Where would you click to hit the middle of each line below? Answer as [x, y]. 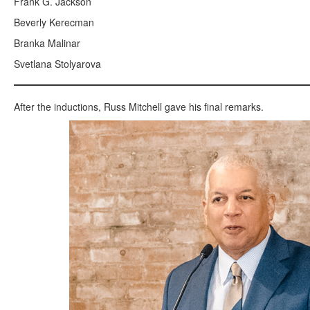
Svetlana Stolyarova [57, 63]
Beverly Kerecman [54, 22]
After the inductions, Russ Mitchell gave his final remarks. [139, 106]
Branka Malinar [47, 43]
